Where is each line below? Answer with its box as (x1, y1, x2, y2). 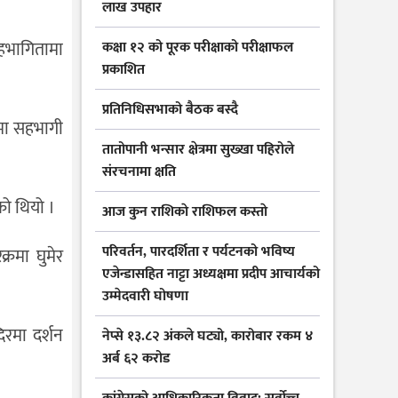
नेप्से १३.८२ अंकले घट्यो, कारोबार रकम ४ (102, 324, 314, 349)
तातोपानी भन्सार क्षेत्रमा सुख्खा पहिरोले (102, 138, 294, 163)
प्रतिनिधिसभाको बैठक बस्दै (102, 98, 238, 123)
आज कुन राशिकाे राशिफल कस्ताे (102, 200, 267, 225)
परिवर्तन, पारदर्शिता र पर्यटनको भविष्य (102, 240, 295, 265)
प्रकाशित (102, 58, 145, 83)
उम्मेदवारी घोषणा (102, 284, 188, 309)
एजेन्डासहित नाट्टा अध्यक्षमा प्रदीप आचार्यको (102, 262, 320, 287)
